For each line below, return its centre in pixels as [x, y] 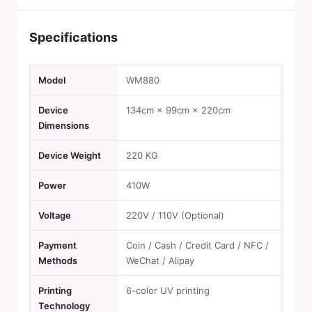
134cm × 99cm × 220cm [178, 110]
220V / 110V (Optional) [175, 215]
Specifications [73, 37]
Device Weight [70, 155]
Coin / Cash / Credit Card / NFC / [197, 245]
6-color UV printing [168, 290]
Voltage [55, 215]
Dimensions [64, 125]
